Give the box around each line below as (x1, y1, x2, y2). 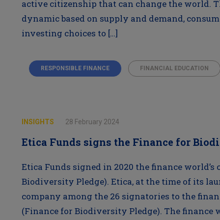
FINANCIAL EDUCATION (139, 65, 209, 72)
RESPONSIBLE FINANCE (40, 65, 110, 72)
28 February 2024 (65, 118, 119, 126)
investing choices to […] (21, 27, 118, 39)
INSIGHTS (21, 118, 55, 126)
